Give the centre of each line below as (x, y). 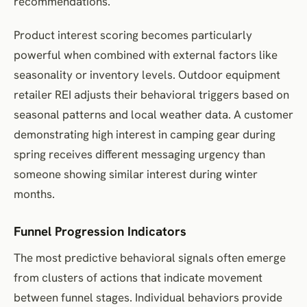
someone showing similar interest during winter (136, 174)
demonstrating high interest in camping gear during (145, 134)
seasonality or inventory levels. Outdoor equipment (147, 74)
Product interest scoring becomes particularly (133, 35)
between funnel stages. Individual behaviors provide (148, 297)
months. (34, 194)
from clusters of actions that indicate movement (138, 277)
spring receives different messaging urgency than (139, 154)
